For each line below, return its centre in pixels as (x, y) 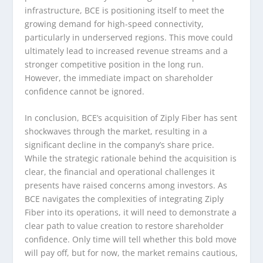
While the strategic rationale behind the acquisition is (131, 159)
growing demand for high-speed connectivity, (114, 23)
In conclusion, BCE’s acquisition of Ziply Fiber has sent (131, 118)
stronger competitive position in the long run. (114, 64)
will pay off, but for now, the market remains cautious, (131, 253)
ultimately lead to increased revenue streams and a (127, 50)
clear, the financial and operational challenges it (120, 172)
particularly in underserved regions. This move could (129, 37)
